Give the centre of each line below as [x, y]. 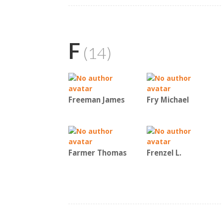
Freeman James [97, 100]
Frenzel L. [164, 153]
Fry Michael [168, 100]
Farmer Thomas [98, 153]
